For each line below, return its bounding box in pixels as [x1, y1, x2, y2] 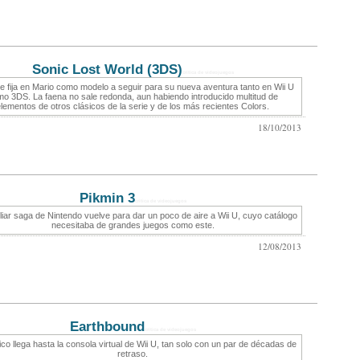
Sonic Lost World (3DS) [31, 62, 182, 77]
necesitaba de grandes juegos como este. [51, 220, 215, 231]
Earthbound [69, 319, 145, 334]
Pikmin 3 [79, 190, 135, 206]
